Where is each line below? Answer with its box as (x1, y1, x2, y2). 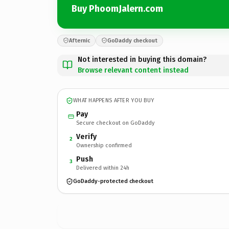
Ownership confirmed (76, 142, 132, 149)
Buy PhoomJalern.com (72, 3, 163, 14)
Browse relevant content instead (78, 65, 189, 75)
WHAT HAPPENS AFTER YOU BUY (73, 97, 154, 104)
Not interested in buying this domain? (78, 55, 207, 64)
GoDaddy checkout (107, 37, 157, 44)
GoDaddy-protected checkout (73, 178, 153, 185)
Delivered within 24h (76, 164, 129, 171)
